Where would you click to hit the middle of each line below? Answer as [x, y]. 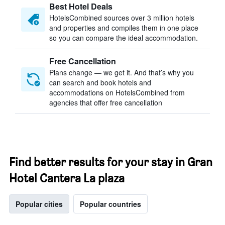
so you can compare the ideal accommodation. [124, 38]
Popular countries [110, 204]
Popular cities [39, 204]
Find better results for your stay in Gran [111, 162]
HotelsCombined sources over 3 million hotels [122, 18]
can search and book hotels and [100, 82]
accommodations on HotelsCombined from [117, 92]
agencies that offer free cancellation [106, 102]
